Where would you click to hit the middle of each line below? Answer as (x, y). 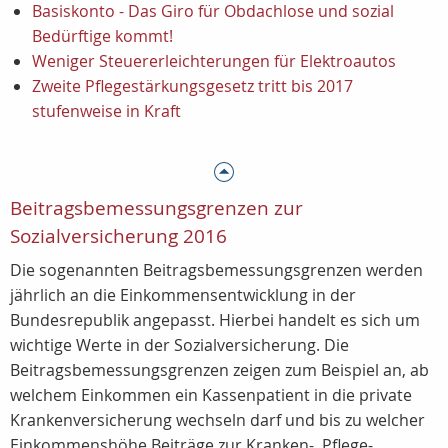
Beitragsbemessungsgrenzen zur (156, 208)
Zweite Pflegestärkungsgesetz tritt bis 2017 (192, 86)
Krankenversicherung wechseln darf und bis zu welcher (217, 420)
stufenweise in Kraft (106, 111)
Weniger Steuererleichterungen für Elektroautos (214, 61)
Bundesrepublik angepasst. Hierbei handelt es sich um (215, 320)
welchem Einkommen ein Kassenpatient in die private (211, 395)
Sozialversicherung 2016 (118, 236)
